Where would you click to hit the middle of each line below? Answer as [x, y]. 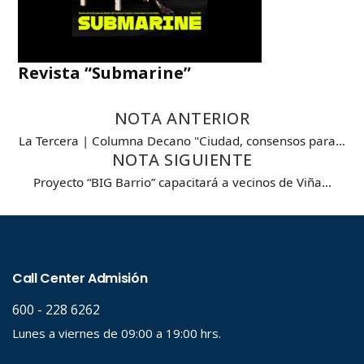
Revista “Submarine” [105, 72]
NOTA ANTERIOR [182, 118]
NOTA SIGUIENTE [182, 159]
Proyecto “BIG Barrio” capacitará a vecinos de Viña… [182, 182]
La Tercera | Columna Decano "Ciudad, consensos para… [182, 140]
